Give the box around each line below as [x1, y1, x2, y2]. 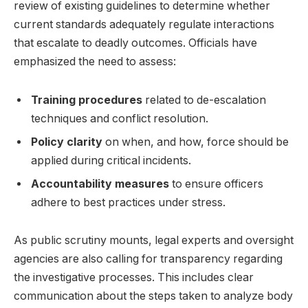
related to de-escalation [142, 93, 266, 107]
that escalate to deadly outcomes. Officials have [14, 36, 257, 49]
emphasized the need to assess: [14, 54, 176, 68]
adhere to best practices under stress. [31, 195, 225, 209]
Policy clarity [31, 135, 102, 148]
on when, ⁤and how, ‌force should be [102, 135, 289, 148]
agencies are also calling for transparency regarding [14, 252, 283, 266]
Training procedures [31, 93, 142, 107]
